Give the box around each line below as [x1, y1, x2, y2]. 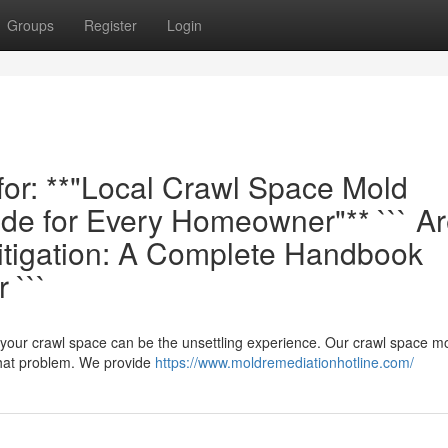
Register [84, 15, 137, 35]
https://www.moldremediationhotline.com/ [155, 352, 414, 372]
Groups [7, 15, 54, 35]
